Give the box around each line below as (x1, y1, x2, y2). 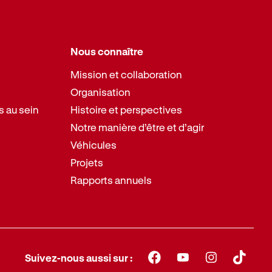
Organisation (70, 86, 131, 98)
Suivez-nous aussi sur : (25, 251, 133, 263)
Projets (70, 156, 104, 168)
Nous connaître (70, 46, 144, 58)
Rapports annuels (70, 174, 152, 186)
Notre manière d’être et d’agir (70, 121, 205, 133)
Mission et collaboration (70, 68, 183, 80)
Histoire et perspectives (70, 103, 183, 115)
